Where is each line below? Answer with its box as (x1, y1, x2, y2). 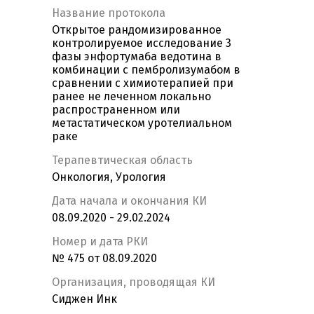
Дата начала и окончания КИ (52, 194, 207, 208)
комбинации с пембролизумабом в (52, 63, 240, 77)
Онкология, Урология (52, 170, 166, 184)
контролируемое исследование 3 (52, 36, 231, 50)
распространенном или (52, 103, 180, 117)
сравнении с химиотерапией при (52, 76, 233, 90)
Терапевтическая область (52, 153, 193, 168)
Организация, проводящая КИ (52, 275, 215, 289)
